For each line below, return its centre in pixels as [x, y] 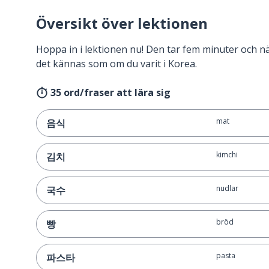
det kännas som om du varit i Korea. [116, 64]
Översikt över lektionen [122, 23]
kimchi [227, 155]
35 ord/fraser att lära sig [110, 92]
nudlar [227, 188]
